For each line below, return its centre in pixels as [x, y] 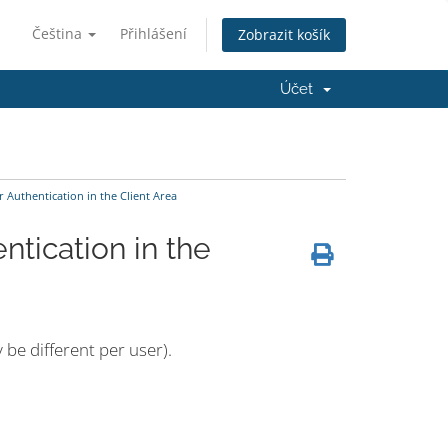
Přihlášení [153, 33]
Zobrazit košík [284, 35]
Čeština [59, 33]
